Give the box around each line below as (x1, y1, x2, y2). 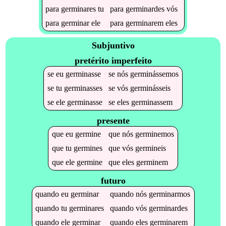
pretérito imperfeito (74, 55, 152, 66)
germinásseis (130, 83, 171, 92)
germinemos (135, 129, 174, 138)
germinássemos (130, 69, 179, 78)
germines (73, 143, 102, 152)
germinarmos (149, 189, 191, 198)
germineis (135, 143, 166, 152)
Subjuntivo (91, 40, 135, 51)
